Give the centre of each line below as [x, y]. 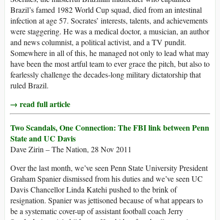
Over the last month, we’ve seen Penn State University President [109, 168]
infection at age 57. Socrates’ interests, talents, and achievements [109, 21]
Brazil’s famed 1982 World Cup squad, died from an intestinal [106, 10]
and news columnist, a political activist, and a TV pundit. [98, 42]
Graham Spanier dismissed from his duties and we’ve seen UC [107, 179]
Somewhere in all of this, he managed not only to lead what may [110, 53]
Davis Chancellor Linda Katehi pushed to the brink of [94, 190]
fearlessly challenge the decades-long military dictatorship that [106, 75]
